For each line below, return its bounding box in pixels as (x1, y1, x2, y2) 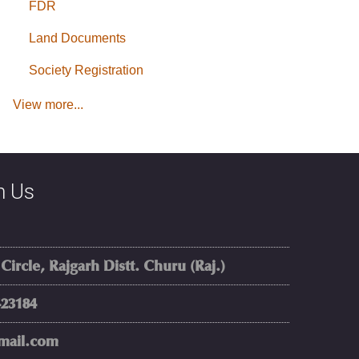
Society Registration (29, 63, 143, 77)
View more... (13, 98, 83, 111)
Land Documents (29, 31, 126, 45)
